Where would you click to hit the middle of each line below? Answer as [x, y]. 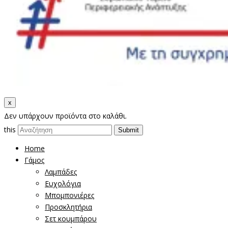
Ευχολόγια [63, 184]
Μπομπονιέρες [69, 195]
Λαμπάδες [61, 172]
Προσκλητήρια [68, 207]
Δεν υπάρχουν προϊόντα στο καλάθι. [65, 116]
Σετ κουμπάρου [71, 219]
